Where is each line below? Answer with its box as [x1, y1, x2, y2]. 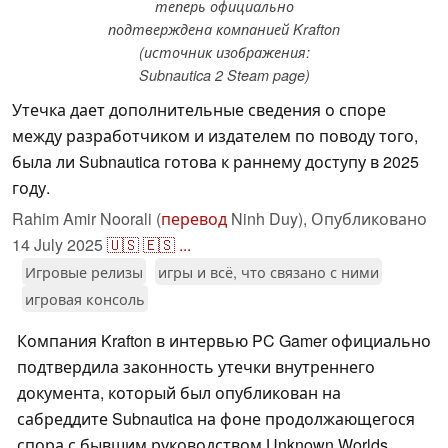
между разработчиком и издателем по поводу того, [12, 124, 418, 148]
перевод [161, 207, 227, 231]
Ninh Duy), [227, 207, 311, 231]
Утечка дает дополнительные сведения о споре [12, 98, 386, 122]
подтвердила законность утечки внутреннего [17, 355, 375, 379]
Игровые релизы [25, 261, 143, 283]
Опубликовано [311, 207, 427, 231]
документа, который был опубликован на [17, 381, 341, 405]
